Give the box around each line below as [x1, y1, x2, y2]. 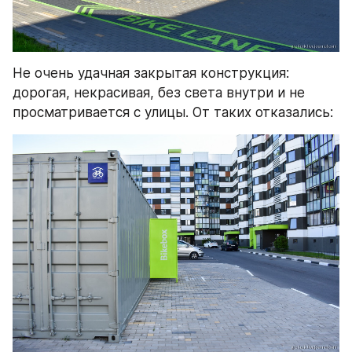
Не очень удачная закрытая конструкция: [13, 65, 289, 82]
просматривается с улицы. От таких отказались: [13, 104, 333, 121]
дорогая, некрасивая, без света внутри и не [13, 85, 305, 101]
